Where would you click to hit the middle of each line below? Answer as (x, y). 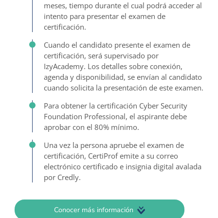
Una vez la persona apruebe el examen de (114, 145)
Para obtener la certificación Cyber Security (116, 105)
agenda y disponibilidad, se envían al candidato (123, 77)
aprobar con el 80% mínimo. (91, 127)
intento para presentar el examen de (105, 16)
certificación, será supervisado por (101, 55)
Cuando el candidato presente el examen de (117, 45)
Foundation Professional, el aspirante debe (115, 116)
